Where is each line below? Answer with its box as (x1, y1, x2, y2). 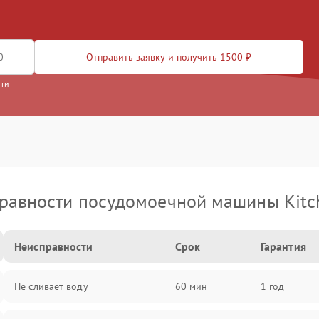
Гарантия (260, 239, 306, 253)
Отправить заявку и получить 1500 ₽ (86, 51, 251, 63)
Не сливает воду (14, 280, 88, 293)
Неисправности (14, 239, 93, 253)
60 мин (174, 280, 208, 293)
